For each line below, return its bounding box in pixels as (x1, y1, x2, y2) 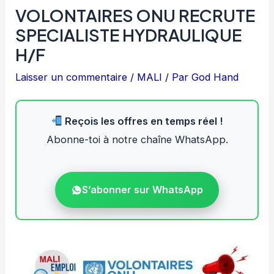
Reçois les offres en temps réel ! (62, 115, 223, 128)
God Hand (191, 71, 239, 84)
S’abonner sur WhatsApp (82, 183, 203, 196)
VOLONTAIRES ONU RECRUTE (15, 5, 256, 26)
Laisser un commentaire (15, 71, 128, 84)
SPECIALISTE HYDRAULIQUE (15, 24, 242, 46)
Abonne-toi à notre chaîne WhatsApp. (46, 133, 228, 146)
